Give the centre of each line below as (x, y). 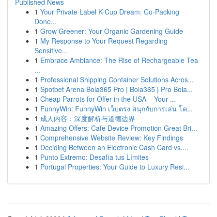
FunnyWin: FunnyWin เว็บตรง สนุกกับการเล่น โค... (116, 108)
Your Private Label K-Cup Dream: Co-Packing (110, 12)
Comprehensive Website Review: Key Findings (112, 138)
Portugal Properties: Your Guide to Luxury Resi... (115, 167)
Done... (46, 21)
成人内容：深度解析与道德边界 (88, 118)
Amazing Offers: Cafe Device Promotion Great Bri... (119, 128)
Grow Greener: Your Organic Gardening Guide (112, 31)
